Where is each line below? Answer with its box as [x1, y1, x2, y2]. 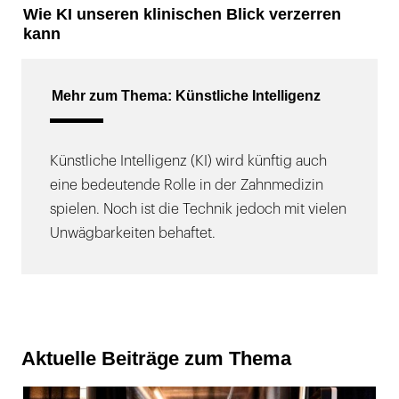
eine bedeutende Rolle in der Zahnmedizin [50, 177, 323, 192]
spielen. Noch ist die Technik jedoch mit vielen [50, 201, 346, 216]
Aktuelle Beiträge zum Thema [21, 346, 291, 370]
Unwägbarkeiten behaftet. [50, 225, 216, 240]
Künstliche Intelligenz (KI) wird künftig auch [50, 153, 327, 168]
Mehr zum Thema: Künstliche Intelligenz [52, 87, 321, 103]
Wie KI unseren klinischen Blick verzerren [23, 4, 341, 23]
